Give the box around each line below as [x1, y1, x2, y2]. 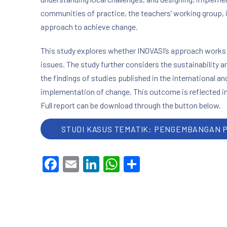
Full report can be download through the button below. [41, 100, 221, 110]
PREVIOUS [15, 214, 54, 223]
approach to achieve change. [41, 22, 138, 31]
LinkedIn [99, 155, 160, 174]
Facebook [59, 155, 127, 174]
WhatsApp [120, 155, 193, 174]
